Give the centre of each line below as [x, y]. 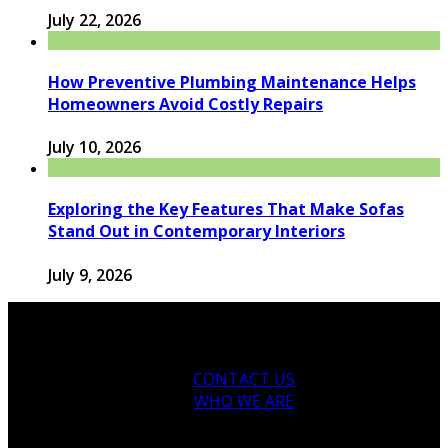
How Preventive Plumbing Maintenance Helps [232, 81]
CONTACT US [244, 378]
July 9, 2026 [90, 274]
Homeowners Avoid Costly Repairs [185, 103]
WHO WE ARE [244, 400]
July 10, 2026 [94, 147]
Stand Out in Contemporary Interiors [196, 231]
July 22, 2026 [94, 19]
